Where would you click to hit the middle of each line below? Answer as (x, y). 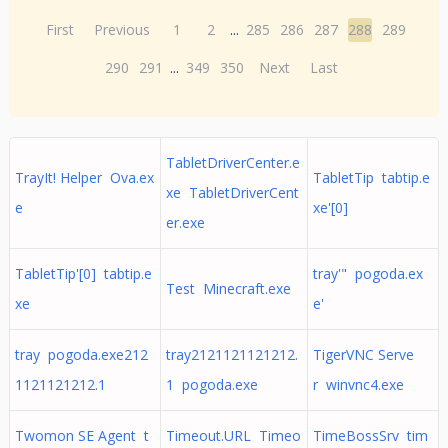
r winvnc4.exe (358, 384)
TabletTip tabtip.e (371, 177)
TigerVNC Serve (363, 354)
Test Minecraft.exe (228, 288)
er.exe (185, 222)
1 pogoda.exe (211, 384)
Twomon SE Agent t (81, 435)
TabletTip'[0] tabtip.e (83, 273)
